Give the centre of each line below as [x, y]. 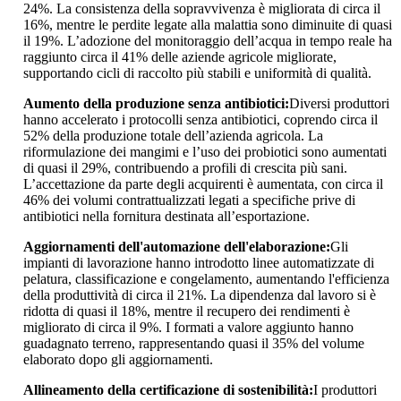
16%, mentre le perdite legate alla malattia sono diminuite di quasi [208, 25]
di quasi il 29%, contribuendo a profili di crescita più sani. [185, 168]
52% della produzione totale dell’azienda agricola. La [173, 136]
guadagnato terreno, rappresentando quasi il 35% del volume [194, 344]
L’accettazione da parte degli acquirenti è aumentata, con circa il [203, 184]
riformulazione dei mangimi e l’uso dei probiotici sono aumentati [205, 152]
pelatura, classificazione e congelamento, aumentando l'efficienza [206, 279]
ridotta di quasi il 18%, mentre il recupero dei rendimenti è [187, 311]
